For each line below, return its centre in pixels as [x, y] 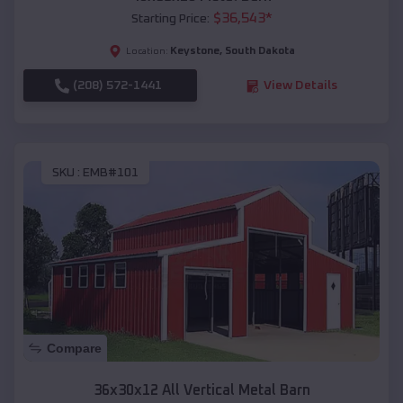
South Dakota [260, 52]
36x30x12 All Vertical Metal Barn [201, 390]
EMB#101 [111, 172]
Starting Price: [170, 19]
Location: [147, 52]
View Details [300, 86]
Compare [74, 348]
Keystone [194, 52]
